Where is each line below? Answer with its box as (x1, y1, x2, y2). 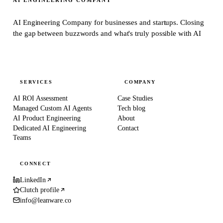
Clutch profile (20, 186, 59, 194)
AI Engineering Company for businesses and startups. (13, 18, 181, 26)
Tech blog (117, 104, 145, 112)
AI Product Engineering (13, 114, 81, 122)
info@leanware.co (20, 196, 71, 204)
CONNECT (20, 160, 51, 166)
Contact (117, 124, 139, 132)
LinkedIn (20, 176, 46, 184)
